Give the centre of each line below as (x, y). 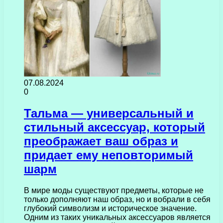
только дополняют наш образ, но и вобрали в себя (117, 199)
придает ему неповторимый (109, 155)
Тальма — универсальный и (109, 113)
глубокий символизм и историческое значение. (110, 208)
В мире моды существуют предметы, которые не (114, 190)
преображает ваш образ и (101, 141)
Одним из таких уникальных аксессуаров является (117, 217)
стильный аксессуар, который (114, 127)
